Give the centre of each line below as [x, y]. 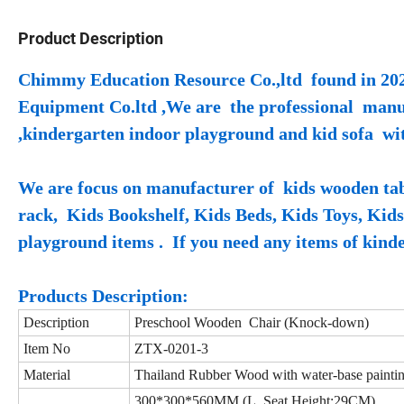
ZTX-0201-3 [171, 348]
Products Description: [103, 295]
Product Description [91, 38]
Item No [47, 348]
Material [47, 374]
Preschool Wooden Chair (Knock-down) [252, 322]
